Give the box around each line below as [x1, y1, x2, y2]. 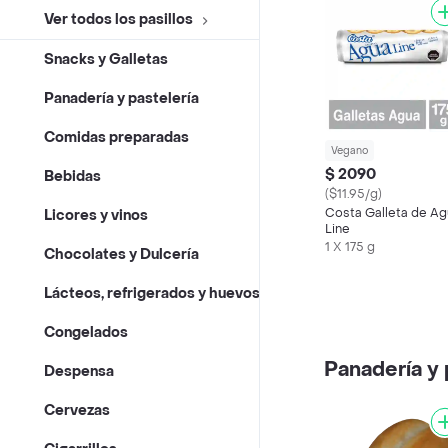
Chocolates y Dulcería [44, 245, 199, 265]
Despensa [44, 362, 114, 382]
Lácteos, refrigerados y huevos [44, 284, 260, 304]
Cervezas [44, 401, 110, 421]
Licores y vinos [44, 206, 148, 226]
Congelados [44, 323, 128, 343]
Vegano [331, 144, 368, 157]
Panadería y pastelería [44, 89, 199, 109]
